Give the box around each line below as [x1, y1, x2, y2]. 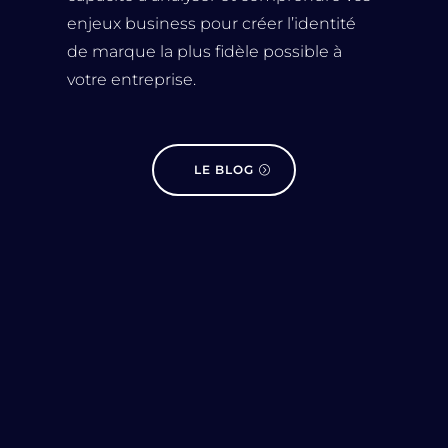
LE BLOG [194, 162, 254, 178]
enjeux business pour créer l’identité [67, 14, 357, 34]
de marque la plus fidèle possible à [67, 42, 343, 62]
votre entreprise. [67, 70, 197, 90]
